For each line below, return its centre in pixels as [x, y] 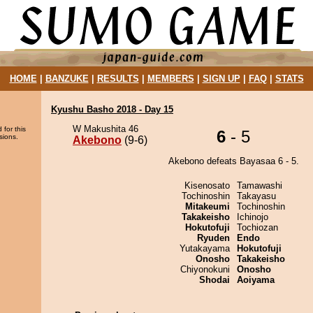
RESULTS [118, 79]
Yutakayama [205, 248]
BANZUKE [67, 79]
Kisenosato [207, 185]
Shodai [214, 280]
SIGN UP [221, 79]
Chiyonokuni [205, 269]
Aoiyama [256, 280]
